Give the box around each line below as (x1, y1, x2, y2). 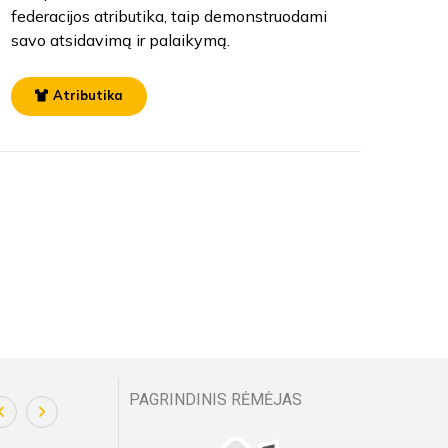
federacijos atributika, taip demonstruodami (10, 5, 327, 26)
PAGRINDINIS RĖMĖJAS (129, 389, 303, 409)
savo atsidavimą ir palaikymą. (10, 29, 230, 50)
